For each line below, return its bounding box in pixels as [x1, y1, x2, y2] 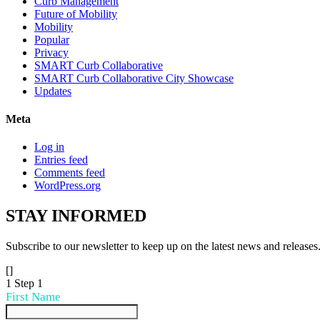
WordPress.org [34, 179, 101, 192]
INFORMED [47, 206, 146, 226]
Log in [34, 141, 64, 154]
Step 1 [14, 277, 43, 290]
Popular [34, 33, 69, 46]
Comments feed [34, 166, 105, 179]
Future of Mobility [34, 7, 117, 20]
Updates [34, 84, 71, 97]
